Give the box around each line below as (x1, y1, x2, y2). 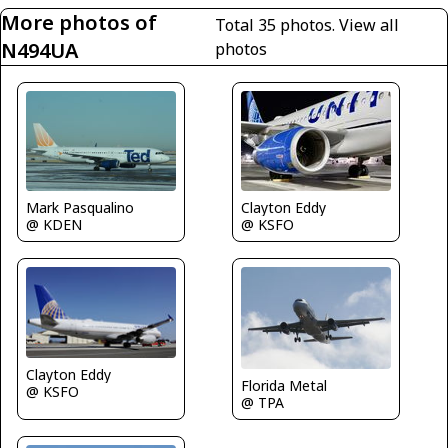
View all (339, 14, 400, 37)
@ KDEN (26, 215, 82, 235)
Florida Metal (241, 375, 327, 395)
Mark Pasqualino (26, 198, 134, 218)
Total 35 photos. (215, 14, 340, 37)
